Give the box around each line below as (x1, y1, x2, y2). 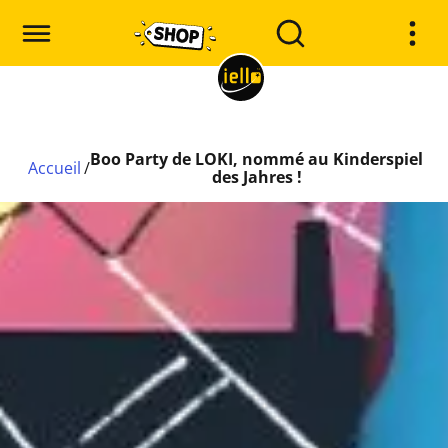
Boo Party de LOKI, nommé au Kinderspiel (90, 148, 424, 170)
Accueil (27, 157, 81, 179)
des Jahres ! (211, 166, 302, 188)
